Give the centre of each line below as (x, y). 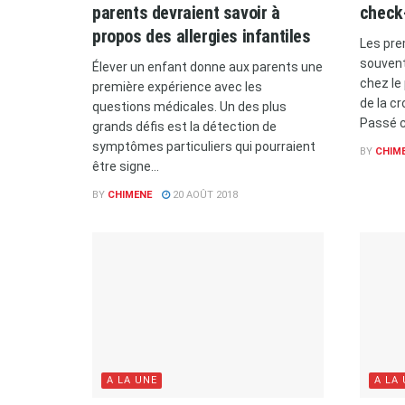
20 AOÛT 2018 (204, 194)
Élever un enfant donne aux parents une (207, 66)
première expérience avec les (177, 86)
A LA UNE (132, 380)
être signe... (126, 166)
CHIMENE (130, 194)
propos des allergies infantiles (202, 36)
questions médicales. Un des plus (189, 106)
